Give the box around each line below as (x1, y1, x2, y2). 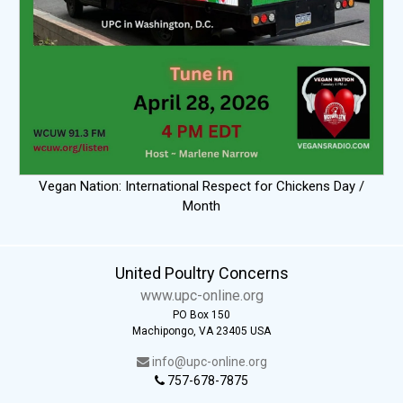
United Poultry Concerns (114, 263, 289, 282)
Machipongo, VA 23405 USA (132, 324, 271, 337)
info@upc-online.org (148, 354, 267, 369)
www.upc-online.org (139, 286, 264, 304)
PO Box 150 (173, 308, 230, 321)
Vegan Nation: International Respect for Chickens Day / (39, 177, 364, 194)
